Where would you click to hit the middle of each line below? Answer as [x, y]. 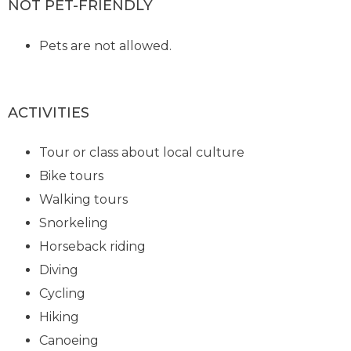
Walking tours [84, 200]
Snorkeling [74, 223]
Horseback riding [93, 247]
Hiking [60, 317]
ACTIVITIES [49, 112]
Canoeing [69, 341]
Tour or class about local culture [142, 153]
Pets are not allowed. [106, 45]
